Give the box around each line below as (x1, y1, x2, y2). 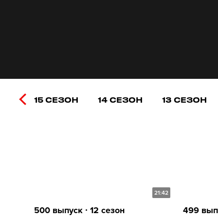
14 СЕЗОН (98, 95, 143, 104)
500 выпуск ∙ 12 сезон (34, 204, 125, 216)
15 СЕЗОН (34, 95, 78, 104)
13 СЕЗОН (162, 95, 207, 104)
